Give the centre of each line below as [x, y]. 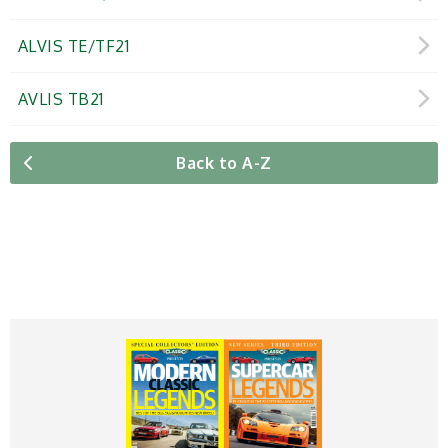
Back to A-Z [224, 163]
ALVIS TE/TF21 [74, 46]
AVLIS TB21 [61, 99]
